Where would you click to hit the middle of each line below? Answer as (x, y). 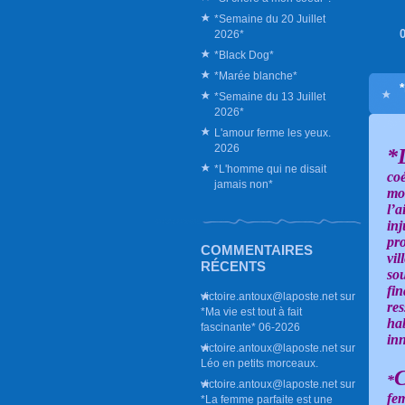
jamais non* (244, 184)
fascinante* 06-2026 (250, 327)
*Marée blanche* (256, 75)
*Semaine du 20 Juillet (270, 19)
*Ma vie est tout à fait (251, 311)
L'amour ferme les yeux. (273, 132)
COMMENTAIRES (257, 250)
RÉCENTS (233, 266)
